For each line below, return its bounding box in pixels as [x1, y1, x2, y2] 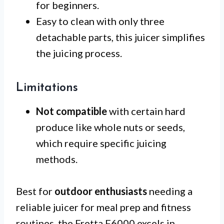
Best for [16, 185, 54, 197]
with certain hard [107, 105, 185, 117]
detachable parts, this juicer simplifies [36, 31, 205, 43]
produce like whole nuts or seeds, [36, 121, 185, 133]
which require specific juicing [36, 137, 166, 149]
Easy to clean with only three [36, 15, 164, 27]
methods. [36, 153, 77, 165]
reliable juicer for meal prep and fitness [16, 201, 191, 213]
